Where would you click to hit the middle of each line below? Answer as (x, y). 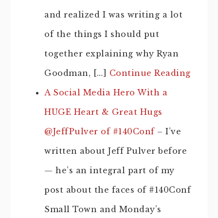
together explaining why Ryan (111, 54)
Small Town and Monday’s (103, 209)
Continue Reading (150, 73)
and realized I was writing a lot (113, 15)
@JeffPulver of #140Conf (100, 131)
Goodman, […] (77, 73)
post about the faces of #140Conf (118, 190)
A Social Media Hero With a (106, 92)
